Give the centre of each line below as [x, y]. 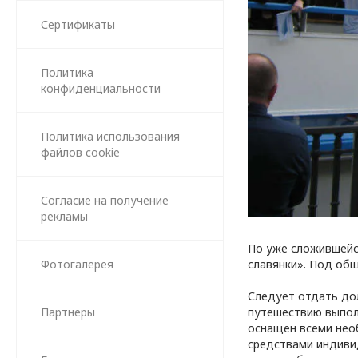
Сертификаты [78, 24]
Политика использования [110, 136]
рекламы [64, 216]
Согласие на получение [105, 200]
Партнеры [68, 312]
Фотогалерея [77, 264]
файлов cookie [80, 152]
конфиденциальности [101, 88]
